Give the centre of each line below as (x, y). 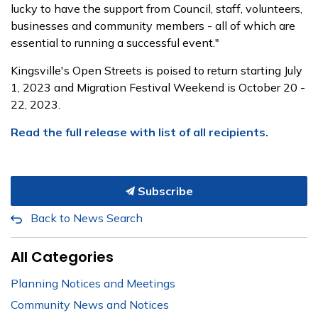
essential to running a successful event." (115, 43)
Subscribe (164, 191)
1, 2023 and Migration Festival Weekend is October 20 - (158, 87)
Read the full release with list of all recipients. (139, 132)
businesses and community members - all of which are (153, 26)
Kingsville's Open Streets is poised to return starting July (157, 70)
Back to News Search (87, 218)
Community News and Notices (90, 305)
